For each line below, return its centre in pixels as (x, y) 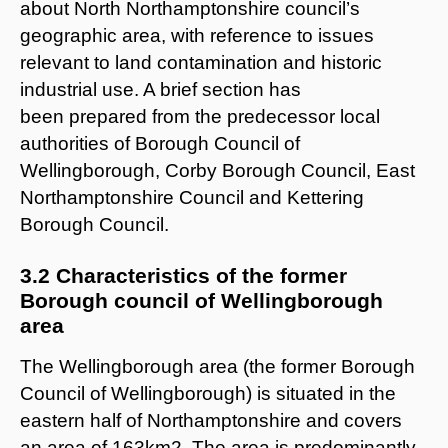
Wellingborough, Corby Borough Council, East (217, 170)
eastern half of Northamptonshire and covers (211, 420)
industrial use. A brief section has (160, 89)
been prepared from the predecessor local (200, 116)
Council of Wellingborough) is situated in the (208, 393)
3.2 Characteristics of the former (183, 275)
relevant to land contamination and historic (201, 62)
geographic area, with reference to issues (197, 35)
